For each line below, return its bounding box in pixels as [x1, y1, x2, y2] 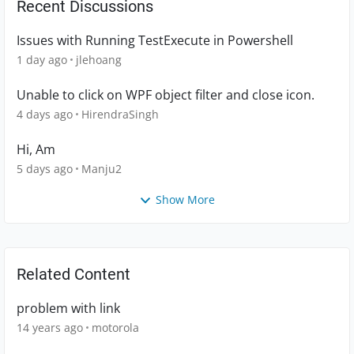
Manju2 [81, 161, 122, 177]
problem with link [17, 299, 120, 318]
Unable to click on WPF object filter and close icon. [17, 86, 314, 104]
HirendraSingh [81, 107, 159, 122]
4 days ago [17, 107, 73, 122]
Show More [156, 192, 215, 208]
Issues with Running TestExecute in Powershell [17, 32, 293, 50]
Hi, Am [17, 141, 55, 159]
